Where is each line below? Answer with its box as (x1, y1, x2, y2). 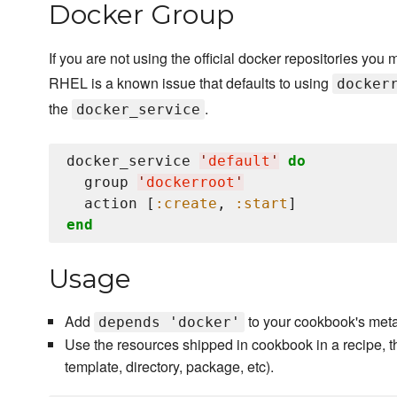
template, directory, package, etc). (64, 356, 274, 378)
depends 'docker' (97, 314, 240, 331)
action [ (66, 195, 155, 213)
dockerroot (146, 174, 235, 191)
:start (235, 195, 288, 213)
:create (155, 195, 217, 213)
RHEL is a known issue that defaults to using (49, 73, 332, 94)
